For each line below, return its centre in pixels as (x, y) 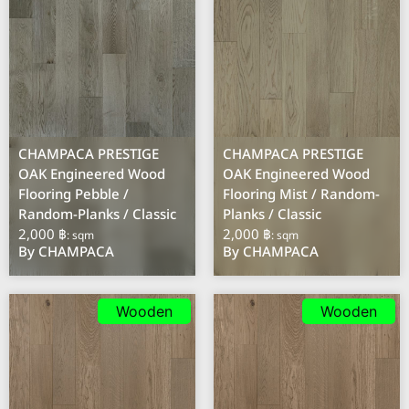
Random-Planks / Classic (98, 215)
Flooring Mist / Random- (302, 194)
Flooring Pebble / (74, 194)
